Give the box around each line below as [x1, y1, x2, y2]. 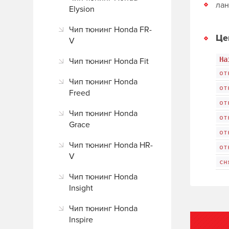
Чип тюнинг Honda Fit [69, 56, 149, 66]
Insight [69, 183, 93, 193]
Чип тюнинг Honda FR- [69, 25, 152, 35]
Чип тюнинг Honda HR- [69, 140, 153, 150]
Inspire [69, 215, 93, 225]
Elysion [69, 4, 95, 14]
